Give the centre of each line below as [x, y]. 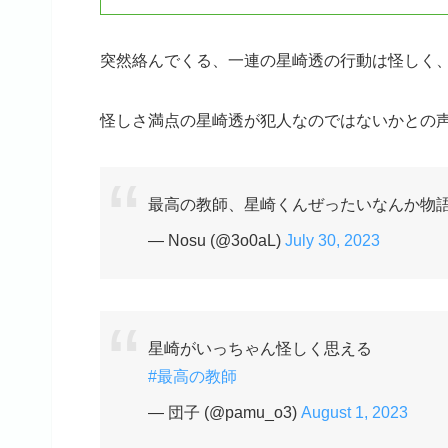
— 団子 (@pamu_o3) [224, 413]
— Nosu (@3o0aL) [216, 241]
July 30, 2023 [332, 241]
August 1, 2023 [354, 413]
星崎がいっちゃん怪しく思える [260, 349]
